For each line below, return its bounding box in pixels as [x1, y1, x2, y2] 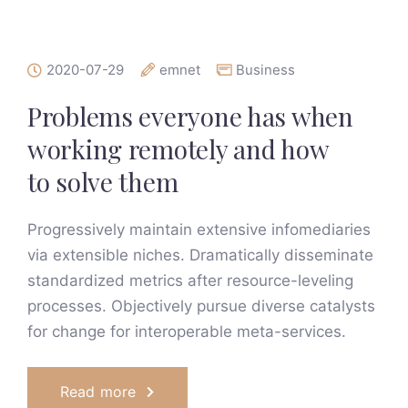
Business [236, 61, 295, 78]
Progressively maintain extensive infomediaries [27, 220, 371, 239]
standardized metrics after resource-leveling [27, 271, 353, 290]
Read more [60, 382, 137, 401]
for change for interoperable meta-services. [27, 322, 346, 341]
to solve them [27, 165, 178, 199]
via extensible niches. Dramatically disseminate [27, 246, 373, 264]
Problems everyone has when [27, 99, 353, 133]
